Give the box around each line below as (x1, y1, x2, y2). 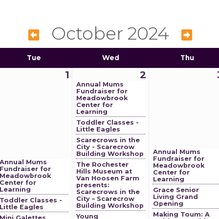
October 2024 (51, 22, 169, 44)
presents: (76, 181, 109, 189)
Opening (153, 200, 183, 207)
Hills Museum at (76, 168, 132, 175)
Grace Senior (153, 186, 199, 194)
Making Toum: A (153, 211, 210, 218)
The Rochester (76, 161, 129, 168)
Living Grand (153, 193, 198, 200)
